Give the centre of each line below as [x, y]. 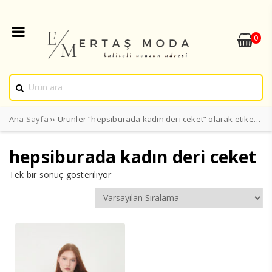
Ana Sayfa [29, 119]
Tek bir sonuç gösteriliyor [60, 174]
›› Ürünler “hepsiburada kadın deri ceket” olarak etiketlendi [151, 119]
